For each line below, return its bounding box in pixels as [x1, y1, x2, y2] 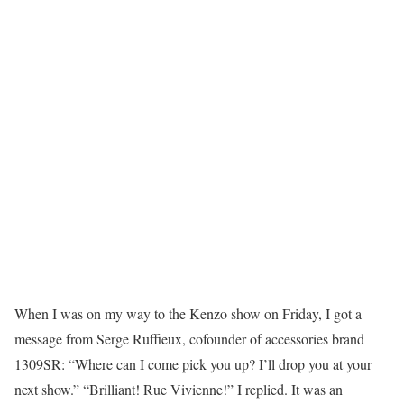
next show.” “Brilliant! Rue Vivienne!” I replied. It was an [14, 380, 343, 399]
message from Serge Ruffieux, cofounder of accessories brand [14, 329, 364, 348]
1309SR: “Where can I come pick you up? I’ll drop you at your [14, 354, 372, 373]
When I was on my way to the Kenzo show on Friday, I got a [14, 304, 362, 323]
